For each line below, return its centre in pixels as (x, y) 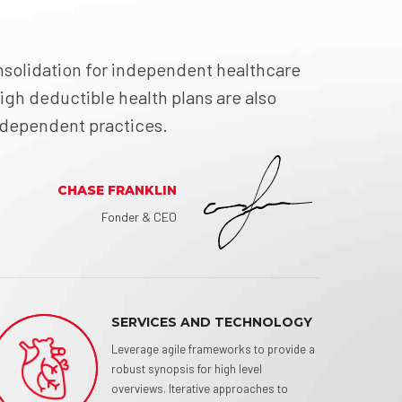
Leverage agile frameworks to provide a (214, 349)
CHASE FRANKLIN (117, 190)
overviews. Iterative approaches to (200, 389)
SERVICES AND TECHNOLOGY (212, 322)
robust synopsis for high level (187, 369)
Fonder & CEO (139, 217)
